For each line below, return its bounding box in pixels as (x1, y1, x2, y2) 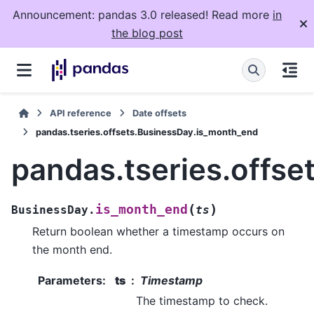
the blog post (111, 26, 183, 40)
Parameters (38, 273, 102, 288)
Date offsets (132, 108, 187, 118)
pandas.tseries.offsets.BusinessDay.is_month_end (36, 127, 258, 137)
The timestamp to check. (136, 294, 268, 308)
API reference (50, 108, 112, 118)
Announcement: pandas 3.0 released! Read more (13, 8, 273, 22)
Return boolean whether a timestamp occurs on (32, 224, 285, 238)
